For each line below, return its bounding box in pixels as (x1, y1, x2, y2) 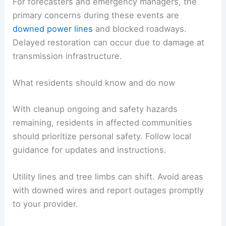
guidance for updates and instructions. (13, 144, 167, 155)
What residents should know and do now (13, 78, 176, 88)
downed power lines (13, 23, 93, 34)
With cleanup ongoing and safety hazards (13, 103, 178, 114)
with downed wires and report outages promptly (13, 185, 204, 195)
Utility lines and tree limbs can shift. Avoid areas (13, 171, 204, 182)
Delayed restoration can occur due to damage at (13, 37, 205, 47)
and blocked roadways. (93, 23, 187, 34)
